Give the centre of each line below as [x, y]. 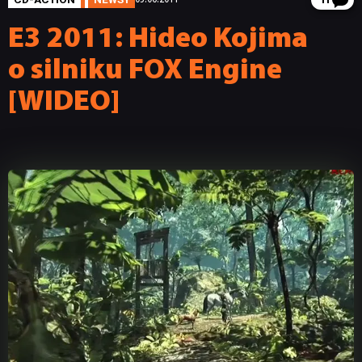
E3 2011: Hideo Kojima [158, 39]
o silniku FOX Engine [145, 71]
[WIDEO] [64, 102]
